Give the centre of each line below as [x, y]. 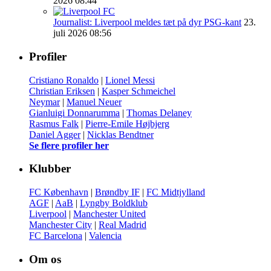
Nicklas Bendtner [120, 134]
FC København [59, 192]
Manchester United [109, 214]
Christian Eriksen [62, 91]
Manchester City [60, 225]
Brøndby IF [117, 192]
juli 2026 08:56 [82, 33]
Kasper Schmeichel [139, 91]
